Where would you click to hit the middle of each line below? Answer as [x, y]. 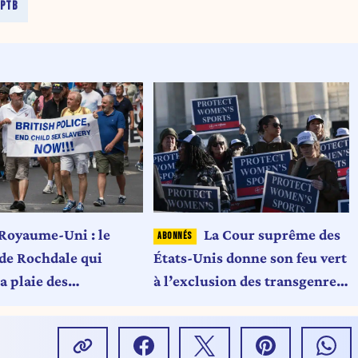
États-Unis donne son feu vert [251, 257]
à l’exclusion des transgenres [249, 280]
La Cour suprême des [272, 234]
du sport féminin [209, 304]
